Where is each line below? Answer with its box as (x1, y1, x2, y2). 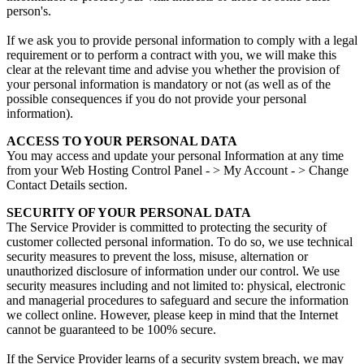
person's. (6, 4, 51, 19)
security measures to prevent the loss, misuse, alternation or (6, 249, 308, 264)
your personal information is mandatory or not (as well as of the (6, 77, 331, 92)
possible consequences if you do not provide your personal (6, 92, 306, 106)
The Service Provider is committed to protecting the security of (6, 220, 327, 235)
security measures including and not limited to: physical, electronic (6, 279, 345, 293)
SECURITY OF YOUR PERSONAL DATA (6, 206, 251, 220)
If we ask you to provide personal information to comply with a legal (6, 33, 357, 48)
